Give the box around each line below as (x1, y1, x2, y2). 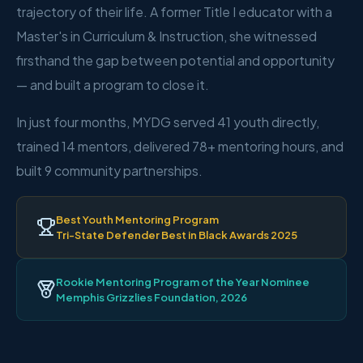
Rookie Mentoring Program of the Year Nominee (56, 275, 310, 288)
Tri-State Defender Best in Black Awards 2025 (56, 228, 297, 241)
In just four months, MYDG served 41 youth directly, (16, 113, 319, 131)
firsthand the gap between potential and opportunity (16, 52, 335, 70)
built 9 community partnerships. (16, 162, 203, 180)
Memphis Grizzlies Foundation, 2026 (56, 290, 247, 304)
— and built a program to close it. (16, 76, 209, 94)
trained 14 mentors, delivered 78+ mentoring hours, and (16, 138, 344, 156)
